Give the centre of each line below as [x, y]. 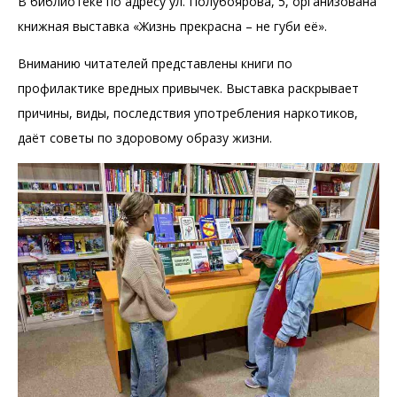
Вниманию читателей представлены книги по [155, 63]
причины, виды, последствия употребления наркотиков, [188, 113]
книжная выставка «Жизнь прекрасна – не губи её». [172, 26]
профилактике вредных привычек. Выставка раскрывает [188, 88]
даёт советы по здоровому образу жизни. [145, 137]
